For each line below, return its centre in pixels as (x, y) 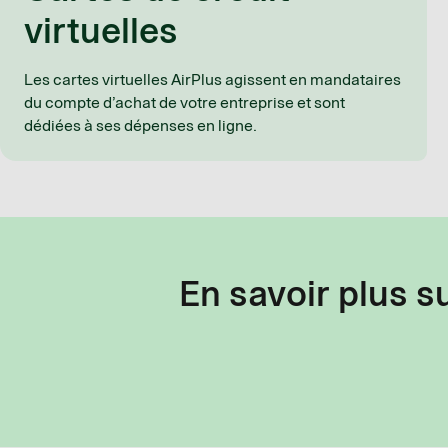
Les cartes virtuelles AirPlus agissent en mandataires (212, 79)
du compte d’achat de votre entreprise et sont (184, 102)
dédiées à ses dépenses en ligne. (140, 125)
